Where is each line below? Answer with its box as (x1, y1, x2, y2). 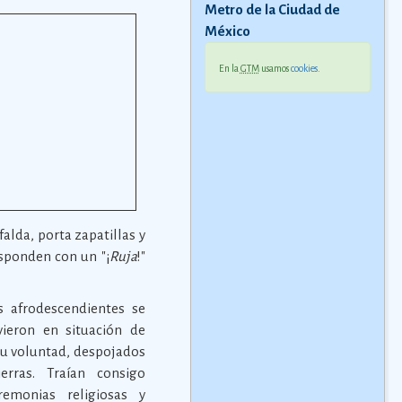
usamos (258, 63, 291, 74)
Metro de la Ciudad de (204, 2, 340, 17)
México (204, 23, 250, 39)
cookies (290, 63, 318, 74)
